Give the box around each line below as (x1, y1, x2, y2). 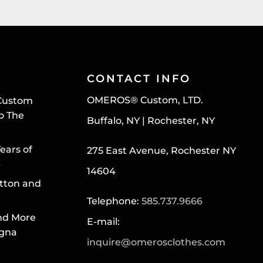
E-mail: (86, 216, 120, 228)
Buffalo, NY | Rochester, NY (86, 115, 215, 127)
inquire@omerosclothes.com (86, 237, 225, 248)
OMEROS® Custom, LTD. (86, 95, 203, 106)
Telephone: (86, 195, 141, 207)
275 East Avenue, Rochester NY (86, 145, 236, 157)
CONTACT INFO (86, 72, 191, 86)
